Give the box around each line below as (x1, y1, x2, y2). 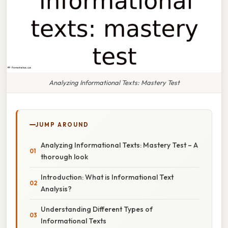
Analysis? (41, 184, 72, 193)
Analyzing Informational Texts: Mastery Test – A (41, 140, 198, 150)
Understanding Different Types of (41, 204, 153, 214)
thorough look (41, 152, 88, 161)
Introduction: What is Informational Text (41, 172, 174, 182)
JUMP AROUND (36, 121, 89, 128)
